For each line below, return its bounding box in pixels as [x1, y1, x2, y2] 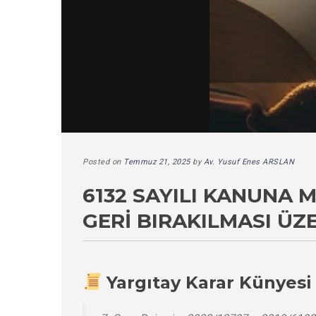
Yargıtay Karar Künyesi [107, 272, 312, 293]
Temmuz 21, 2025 [123, 157, 190, 166]
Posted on [83, 157, 123, 166]
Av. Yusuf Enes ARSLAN [203, 157, 294, 166]
